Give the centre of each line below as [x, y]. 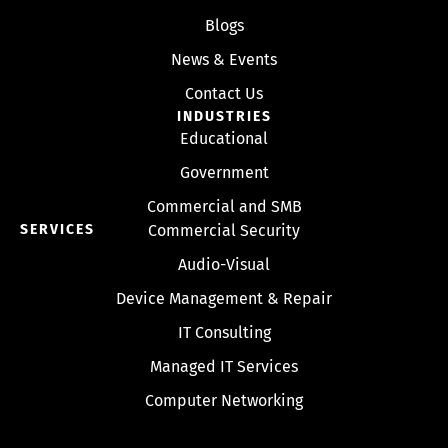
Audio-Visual [224, 264]
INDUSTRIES [224, 116]
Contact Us [224, 93]
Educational [224, 138]
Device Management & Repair [224, 298]
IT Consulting [224, 332]
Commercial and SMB [224, 206]
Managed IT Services [224, 366]
